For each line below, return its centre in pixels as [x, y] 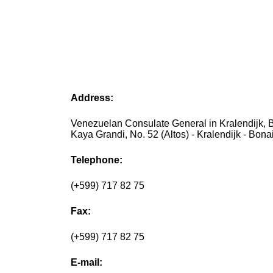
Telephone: [97, 160]
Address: [92, 98]
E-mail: [87, 263]
